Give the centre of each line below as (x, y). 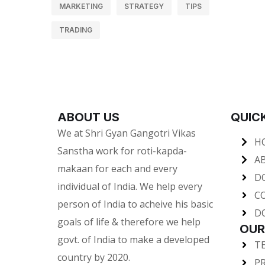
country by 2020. (94, 257)
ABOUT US (88, 117)
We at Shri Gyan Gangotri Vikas (127, 133)
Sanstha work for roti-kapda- (122, 151)
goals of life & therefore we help (129, 222)
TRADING (76, 30)
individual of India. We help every (130, 186)
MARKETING (81, 6)
